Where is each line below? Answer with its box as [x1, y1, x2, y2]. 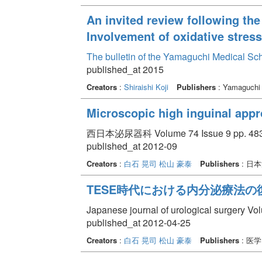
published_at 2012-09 [86, 139, 177, 153]
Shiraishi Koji [123, 81, 168, 92]
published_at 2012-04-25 [86, 215, 191, 229]
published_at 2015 [86, 62, 164, 76]
